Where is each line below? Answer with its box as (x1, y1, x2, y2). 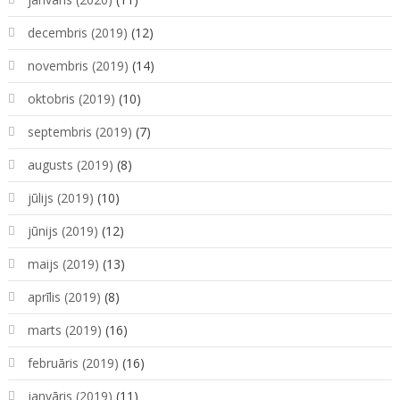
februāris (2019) (27, 354, 119, 372)
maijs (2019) (27, 255, 99, 273)
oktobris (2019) (27, 90, 115, 108)
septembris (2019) (27, 123, 132, 141)
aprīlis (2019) (27, 288, 101, 306)
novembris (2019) (27, 57, 129, 75)
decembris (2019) (27, 24, 128, 42)
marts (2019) (27, 321, 102, 339)
